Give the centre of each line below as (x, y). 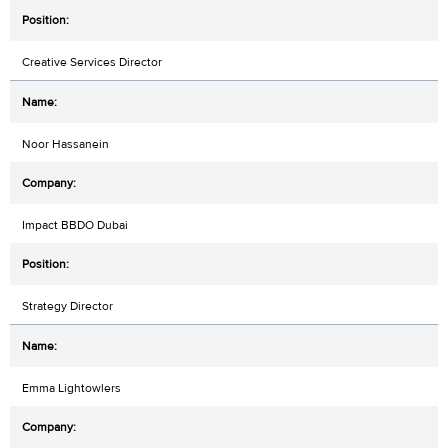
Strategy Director (67, 305)
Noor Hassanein (65, 143)
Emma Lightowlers (71, 387)
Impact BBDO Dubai (75, 224)
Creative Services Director (92, 61)
